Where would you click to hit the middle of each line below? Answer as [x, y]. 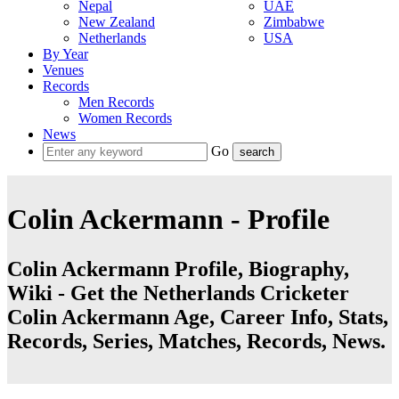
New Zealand [117, 22]
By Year [65, 54]
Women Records [125, 118]
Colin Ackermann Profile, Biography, [178, 269]
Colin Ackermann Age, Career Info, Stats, [198, 318]
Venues [63, 70]
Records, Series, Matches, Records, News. [196, 342]
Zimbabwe [294, 22]
